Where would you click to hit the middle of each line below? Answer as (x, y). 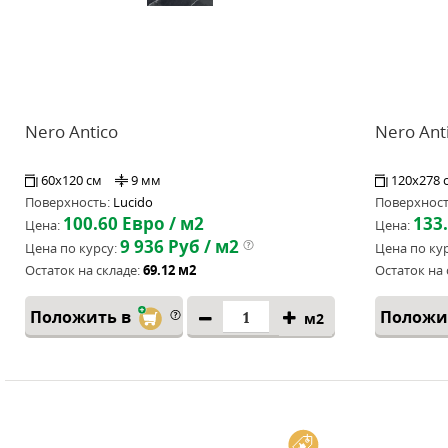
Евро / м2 (161, 223)
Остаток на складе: (82, 270)
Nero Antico (71, 131)
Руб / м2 (201, 246)
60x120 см (73, 180)
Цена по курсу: (71, 248)
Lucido (133, 202)
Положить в (82, 317)
